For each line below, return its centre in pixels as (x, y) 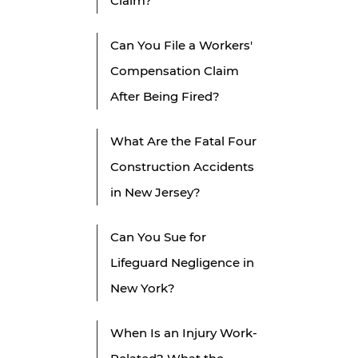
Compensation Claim (175, 71)
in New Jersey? (155, 193)
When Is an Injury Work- (184, 333)
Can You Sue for (158, 237)
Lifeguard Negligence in (182, 263)
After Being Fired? (165, 97)
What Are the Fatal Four (183, 141)
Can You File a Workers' (181, 46)
